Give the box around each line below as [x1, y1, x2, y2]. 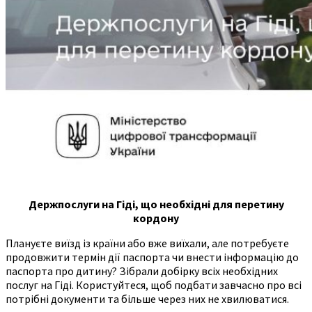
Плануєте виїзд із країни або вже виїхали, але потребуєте [6, 235, 289, 250]
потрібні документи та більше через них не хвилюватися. [6, 291, 289, 306]
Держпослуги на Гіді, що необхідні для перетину [28, 196, 284, 211]
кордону [133, 210, 179, 225]
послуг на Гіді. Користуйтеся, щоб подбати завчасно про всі [6, 277, 302, 292]
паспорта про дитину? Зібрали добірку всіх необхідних [6, 263, 278, 278]
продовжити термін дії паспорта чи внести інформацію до [6, 249, 299, 264]
